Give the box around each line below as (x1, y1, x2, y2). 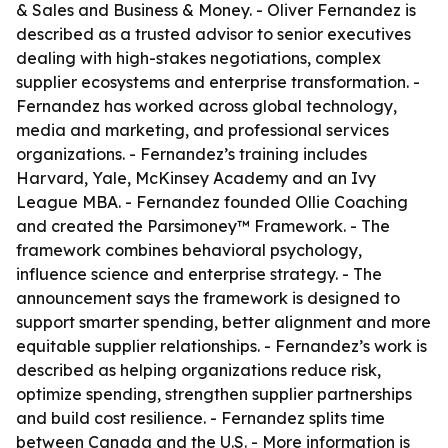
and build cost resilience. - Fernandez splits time (16, 408, 385, 428)
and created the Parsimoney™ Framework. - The (16, 216, 390, 236)
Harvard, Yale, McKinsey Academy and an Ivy (16, 168, 376, 188)
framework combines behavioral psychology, (16, 240, 362, 260)
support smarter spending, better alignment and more (16, 312, 431, 332)
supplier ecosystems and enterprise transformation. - (16, 72, 420, 92)
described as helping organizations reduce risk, (16, 360, 381, 380)
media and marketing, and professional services (16, 120, 389, 140)
